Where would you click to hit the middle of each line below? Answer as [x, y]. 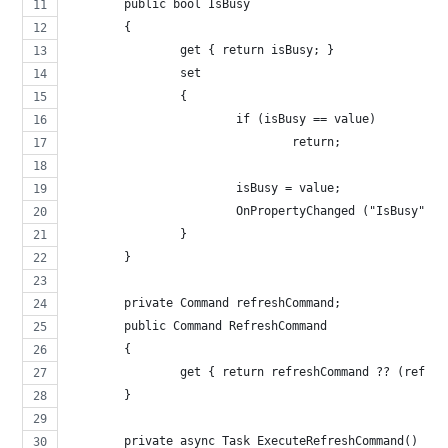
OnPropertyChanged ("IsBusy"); [338, 210]
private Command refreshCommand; [233, 302]
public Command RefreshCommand [226, 325]
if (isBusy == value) [306, 118]
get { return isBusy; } [257, 49]
